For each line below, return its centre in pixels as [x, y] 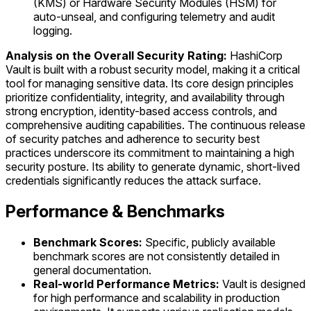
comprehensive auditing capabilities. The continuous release [155, 125]
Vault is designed [262, 284]
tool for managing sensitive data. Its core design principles [150, 84]
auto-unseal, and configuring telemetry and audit [154, 17]
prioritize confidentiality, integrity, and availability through [145, 98]
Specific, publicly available [209, 243]
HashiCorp [255, 56]
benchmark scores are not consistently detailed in [157, 257]
